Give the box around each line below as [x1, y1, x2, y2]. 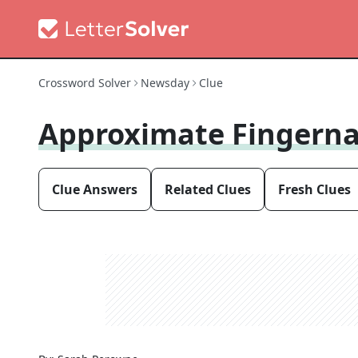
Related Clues [165, 181, 251, 198]
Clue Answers [52, 181, 137, 198]
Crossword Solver [38, 75, 131, 90]
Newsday [141, 75, 189, 90]
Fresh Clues [278, 181, 351, 198]
